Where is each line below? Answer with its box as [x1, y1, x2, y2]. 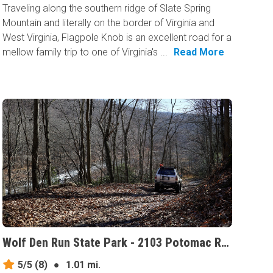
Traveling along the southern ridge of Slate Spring [2, 2, 211, 14]
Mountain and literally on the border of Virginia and [2, 16, 215, 29]
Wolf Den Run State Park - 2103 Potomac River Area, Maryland [221, 235, 230, 250]
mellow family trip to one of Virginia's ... [2, 46, 168, 58]
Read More [174, 46, 225, 58]
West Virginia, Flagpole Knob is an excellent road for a [2, 31, 232, 43]
